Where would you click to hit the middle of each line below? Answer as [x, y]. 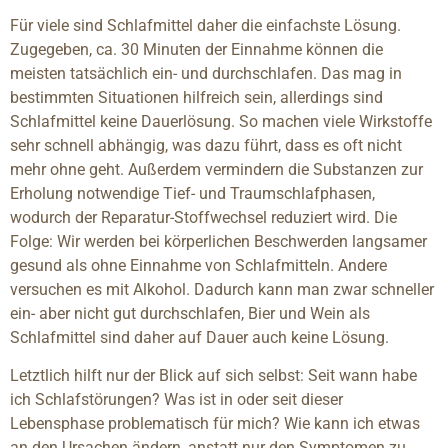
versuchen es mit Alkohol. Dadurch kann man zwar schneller [222, 290]
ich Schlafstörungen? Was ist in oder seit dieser [176, 400]
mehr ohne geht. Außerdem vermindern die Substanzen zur [216, 170]
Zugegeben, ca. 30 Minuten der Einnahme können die [196, 50]
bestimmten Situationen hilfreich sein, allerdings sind [196, 98]
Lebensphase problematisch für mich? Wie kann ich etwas [215, 424]
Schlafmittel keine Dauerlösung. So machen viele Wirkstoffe [221, 122]
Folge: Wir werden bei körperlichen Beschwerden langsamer [218, 242]
